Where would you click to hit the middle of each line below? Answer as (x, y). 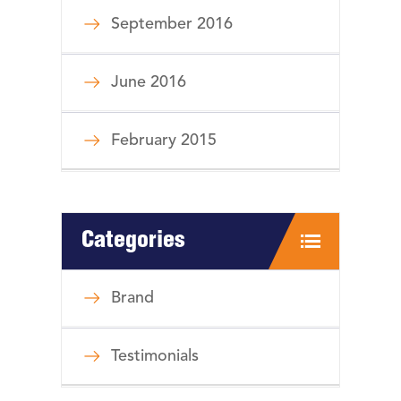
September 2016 (172, 25)
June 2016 (149, 83)
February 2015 (164, 141)
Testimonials (155, 357)
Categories (133, 242)
